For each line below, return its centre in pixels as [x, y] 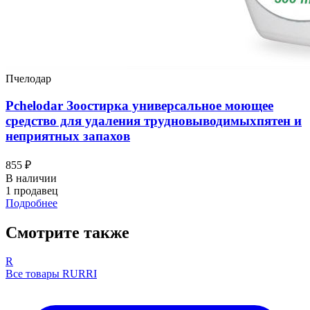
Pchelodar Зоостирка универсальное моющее [139, 105]
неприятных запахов [68, 136]
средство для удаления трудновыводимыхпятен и [154, 120]
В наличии [31, 178]
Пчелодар [28, 79]
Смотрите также [67, 232]
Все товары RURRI [51, 274]
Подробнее [31, 203]
